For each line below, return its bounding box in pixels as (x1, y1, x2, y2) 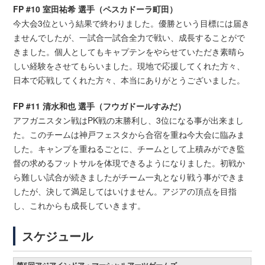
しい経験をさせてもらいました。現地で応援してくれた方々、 (13, 60, 245, 72)
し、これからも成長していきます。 (13, 199, 146, 212)
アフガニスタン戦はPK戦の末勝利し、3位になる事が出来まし (13, 114, 244, 127)
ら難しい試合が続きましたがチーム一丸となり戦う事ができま (13, 171, 245, 183)
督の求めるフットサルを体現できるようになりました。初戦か (13, 157, 245, 169)
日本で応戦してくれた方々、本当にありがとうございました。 (13, 74, 245, 86)
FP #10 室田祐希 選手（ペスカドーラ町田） (13, 3, 178, 15)
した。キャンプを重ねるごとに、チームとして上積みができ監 (13, 143, 245, 155)
